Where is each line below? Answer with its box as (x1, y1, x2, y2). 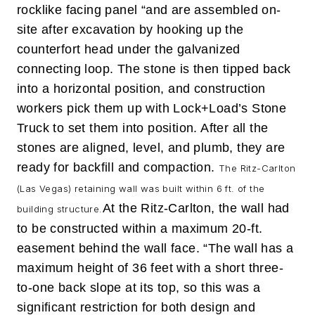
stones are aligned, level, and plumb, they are (17, 140, 285, 155)
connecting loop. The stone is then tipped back (17, 61, 291, 76)
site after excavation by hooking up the (17, 22, 244, 37)
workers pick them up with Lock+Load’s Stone (17, 101, 287, 115)
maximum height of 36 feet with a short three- (17, 260, 283, 275)
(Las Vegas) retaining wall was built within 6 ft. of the (17, 182, 265, 194)
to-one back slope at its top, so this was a (17, 280, 261, 295)
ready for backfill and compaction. (17, 160, 219, 174)
